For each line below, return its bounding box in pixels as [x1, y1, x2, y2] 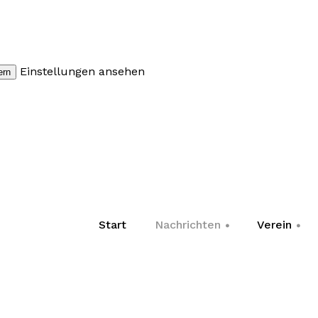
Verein [257, 218, 292, 232]
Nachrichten [155, 218, 221, 232]
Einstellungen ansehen [20, 64, 145, 78]
